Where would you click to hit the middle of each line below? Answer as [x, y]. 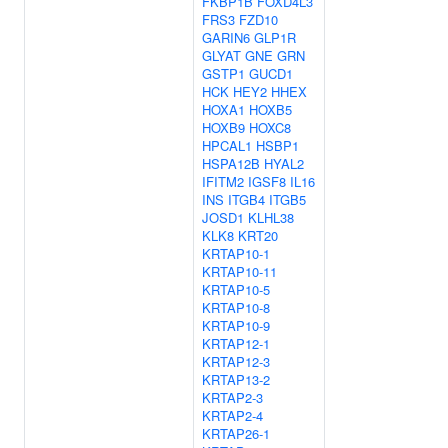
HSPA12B [231, 163]
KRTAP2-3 [232, 397]
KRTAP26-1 [236, 433]
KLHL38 [271, 217]
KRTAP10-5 [236, 289]
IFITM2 [223, 181]
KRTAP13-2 [236, 379]
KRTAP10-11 [239, 271]
